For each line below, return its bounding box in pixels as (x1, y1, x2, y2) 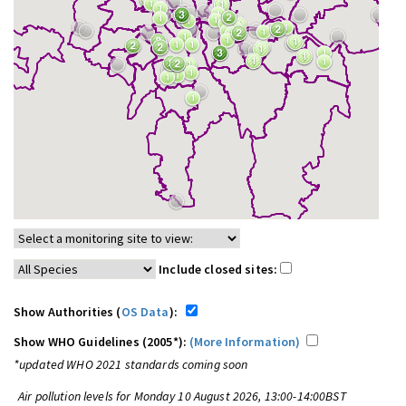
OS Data (121, 304, 169, 320)
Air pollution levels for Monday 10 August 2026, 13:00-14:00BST (18, 388, 346, 404)
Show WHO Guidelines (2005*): (14, 333, 190, 350)
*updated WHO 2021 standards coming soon (14, 356, 248, 372)
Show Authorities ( (14, 304, 121, 320)
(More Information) (189, 333, 301, 350)
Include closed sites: (159, 261, 281, 277)
